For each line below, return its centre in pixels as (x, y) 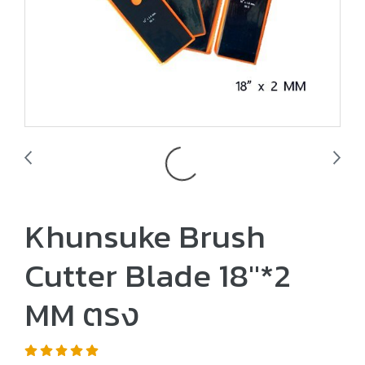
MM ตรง (82, 314)
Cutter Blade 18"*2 (158, 275)
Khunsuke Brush (145, 236)
